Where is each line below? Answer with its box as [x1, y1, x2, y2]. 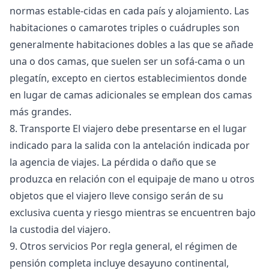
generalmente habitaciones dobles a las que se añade [10, 38, 253, 51]
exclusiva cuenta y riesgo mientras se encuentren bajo [10, 206, 256, 219]
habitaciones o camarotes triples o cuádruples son [10, 21, 240, 34]
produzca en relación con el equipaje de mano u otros [10, 172, 255, 186]
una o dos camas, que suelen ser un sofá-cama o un [10, 55, 245, 68]
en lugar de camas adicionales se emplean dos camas [10, 88, 252, 101]
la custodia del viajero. [10, 223, 110, 236]
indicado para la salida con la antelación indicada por [10, 139, 250, 152]
